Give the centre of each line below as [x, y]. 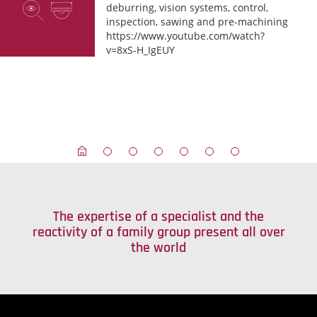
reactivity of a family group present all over [158, 232]
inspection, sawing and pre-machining [197, 21]
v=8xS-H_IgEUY [141, 50]
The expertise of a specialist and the [158, 216]
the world [158, 247]
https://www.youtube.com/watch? [186, 35]
